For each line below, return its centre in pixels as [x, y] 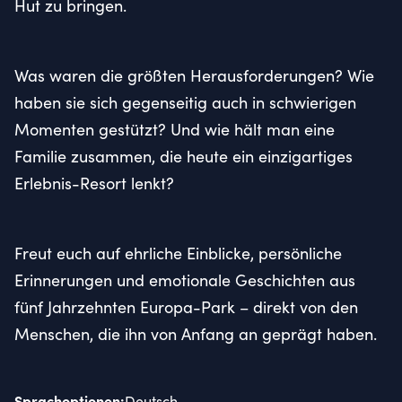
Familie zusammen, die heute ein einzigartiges [184, 156]
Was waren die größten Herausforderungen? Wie [194, 75]
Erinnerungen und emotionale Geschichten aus [185, 280]
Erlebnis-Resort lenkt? [94, 183]
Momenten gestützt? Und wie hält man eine [175, 129]
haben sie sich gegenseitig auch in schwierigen [185, 102]
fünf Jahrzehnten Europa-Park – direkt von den [186, 306]
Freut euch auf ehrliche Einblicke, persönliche [178, 253]
